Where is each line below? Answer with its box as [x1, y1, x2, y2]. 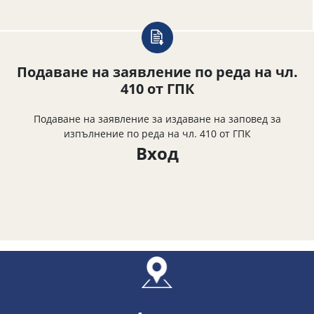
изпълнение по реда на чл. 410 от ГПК [63, 126, 251, 140]
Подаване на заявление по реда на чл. [16, 62, 298, 81]
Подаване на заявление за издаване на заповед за [33, 111, 281, 125]
